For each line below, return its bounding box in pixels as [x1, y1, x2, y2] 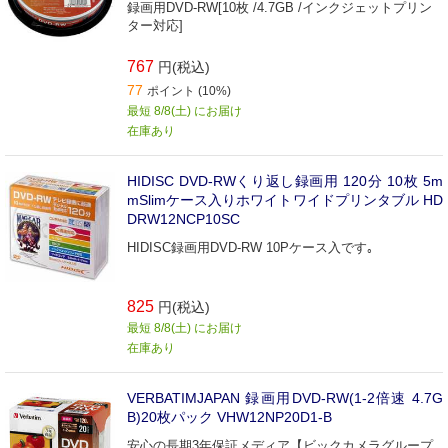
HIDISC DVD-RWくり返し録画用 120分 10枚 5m [127, 172, 443, 189]
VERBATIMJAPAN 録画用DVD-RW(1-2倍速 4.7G [127, 389, 443, 406]
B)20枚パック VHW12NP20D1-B [127, 408, 332, 425]
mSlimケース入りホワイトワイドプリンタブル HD [127, 191, 443, 208]
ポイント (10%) [147, 83, 231, 98]
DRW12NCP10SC [127, 210, 240, 227]
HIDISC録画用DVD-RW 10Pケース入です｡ [127, 239, 374, 255]
